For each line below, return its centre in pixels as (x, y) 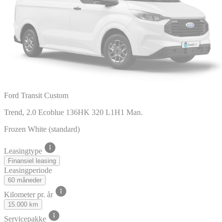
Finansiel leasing (32, 161)
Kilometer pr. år (29, 194)
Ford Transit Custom (36, 95)
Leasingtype (24, 151)
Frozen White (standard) (42, 129)
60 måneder (25, 180)
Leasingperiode (28, 170)
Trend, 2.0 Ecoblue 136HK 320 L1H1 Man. (73, 112)
